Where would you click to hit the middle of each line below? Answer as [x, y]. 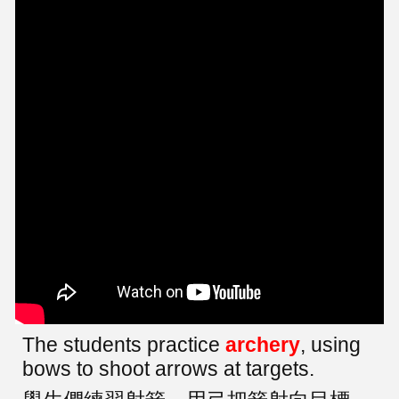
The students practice [124, 344]
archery [263, 344]
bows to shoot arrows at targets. [169, 368]
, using [331, 344]
